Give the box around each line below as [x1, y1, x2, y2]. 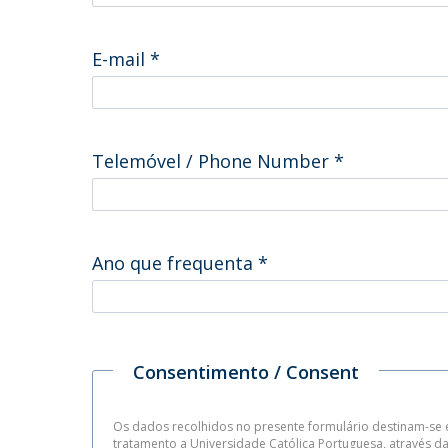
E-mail [92, 46, 150, 71]
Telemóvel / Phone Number [92, 148, 334, 173]
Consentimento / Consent [133, 359, 359, 384]
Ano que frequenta [92, 250, 258, 275]
